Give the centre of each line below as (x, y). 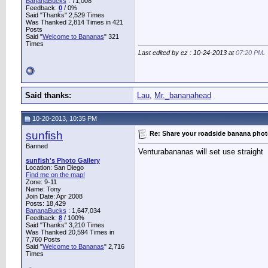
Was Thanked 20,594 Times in (70, 232)
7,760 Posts (43, 239)
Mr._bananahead (183, 95)
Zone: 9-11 (41, 182)
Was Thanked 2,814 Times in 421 (74, 22)
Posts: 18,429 (46, 203)
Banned (37, 146)
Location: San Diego (55, 167)
